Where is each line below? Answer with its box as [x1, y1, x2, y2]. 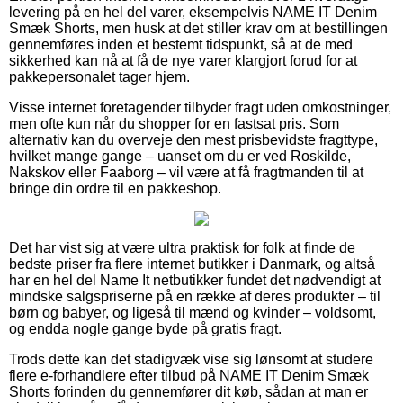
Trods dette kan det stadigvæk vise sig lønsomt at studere [9, 351, 373, 367]
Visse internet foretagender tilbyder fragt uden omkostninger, [9, 99, 391, 115]
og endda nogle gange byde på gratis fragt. [9, 320, 282, 336]
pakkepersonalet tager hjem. [9, 68, 190, 85]
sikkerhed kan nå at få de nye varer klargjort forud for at [9, 52, 357, 68]
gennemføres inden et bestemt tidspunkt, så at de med [9, 36, 353, 52]
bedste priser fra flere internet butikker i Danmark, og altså [9, 255, 375, 272]
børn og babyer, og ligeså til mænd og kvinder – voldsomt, [9, 304, 376, 320]
